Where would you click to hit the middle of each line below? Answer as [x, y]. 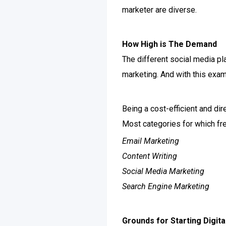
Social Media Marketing [163, 171]
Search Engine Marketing [166, 186]
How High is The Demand [169, 44]
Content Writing [150, 156]
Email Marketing [151, 141]
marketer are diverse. [159, 10]
